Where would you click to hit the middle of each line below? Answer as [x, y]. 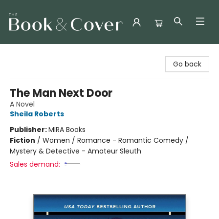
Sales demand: [35, 164]
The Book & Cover [38, 53]
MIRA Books [67, 130]
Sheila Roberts [37, 114]
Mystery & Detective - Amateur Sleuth [76, 151]
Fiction [22, 140]
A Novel [22, 104]
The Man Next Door [61, 93]
